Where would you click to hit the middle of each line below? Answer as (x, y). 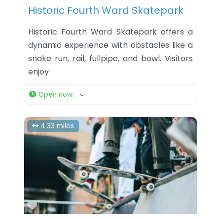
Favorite (57, 205)
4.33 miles (57, 126)
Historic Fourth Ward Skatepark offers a (110, 32)
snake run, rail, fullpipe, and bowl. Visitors (110, 58)
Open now (55, 94)
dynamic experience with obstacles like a (110, 45)
